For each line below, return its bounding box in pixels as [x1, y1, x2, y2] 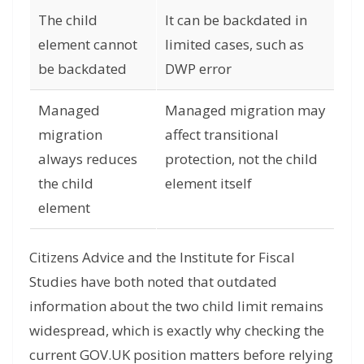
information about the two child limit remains [29, 296, 323, 315]
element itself [165, 173, 252, 193]
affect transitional [165, 124, 279, 144]
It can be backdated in [165, 10, 307, 29]
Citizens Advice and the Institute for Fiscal [29, 247, 295, 266]
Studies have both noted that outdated [29, 271, 277, 291]
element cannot [38, 34, 137, 54]
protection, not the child [165, 149, 318, 168]
